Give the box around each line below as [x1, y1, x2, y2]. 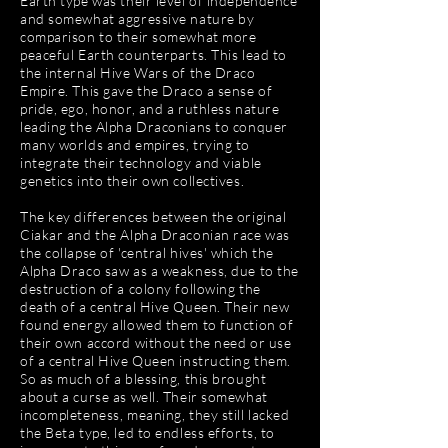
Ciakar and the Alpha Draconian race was [20, 225, 290, 243]
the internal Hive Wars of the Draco [20, 63, 256, 81]
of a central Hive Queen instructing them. [20, 351, 291, 369]
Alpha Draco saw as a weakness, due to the [20, 261, 299, 279]
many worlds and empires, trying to [20, 135, 251, 153]
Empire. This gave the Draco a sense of [20, 81, 273, 99]
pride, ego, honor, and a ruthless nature [20, 99, 280, 117]
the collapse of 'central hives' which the [20, 243, 274, 261]
